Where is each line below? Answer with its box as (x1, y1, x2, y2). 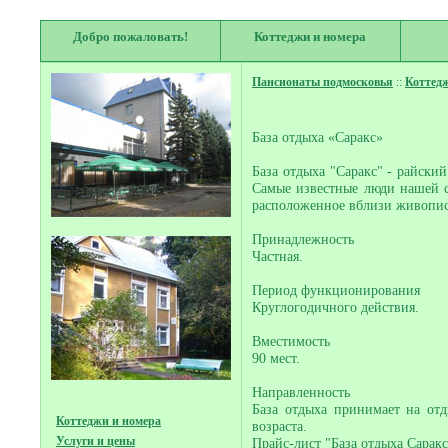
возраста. (252, 418, 307, 434)
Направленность (252, 384, 350, 400)
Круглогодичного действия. (252, 299, 419, 315)
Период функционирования (252, 282, 420, 298)
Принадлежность (252, 231, 354, 247)
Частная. (252, 248, 303, 264)
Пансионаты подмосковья (252, 75, 393, 89)
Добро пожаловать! (72, 29, 188, 44)
